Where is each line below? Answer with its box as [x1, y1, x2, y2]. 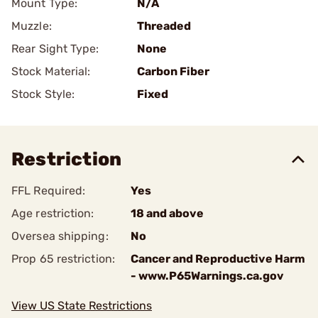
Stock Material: [11, 65, 91, 78]
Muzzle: [11, 19, 52, 33]
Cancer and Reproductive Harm [131, 252, 305, 265]
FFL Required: [11, 184, 86, 197]
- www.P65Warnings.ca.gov [131, 269, 284, 283]
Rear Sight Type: [11, 42, 99, 55]
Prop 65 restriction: [11, 252, 115, 265]
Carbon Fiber [137, 65, 209, 78]
